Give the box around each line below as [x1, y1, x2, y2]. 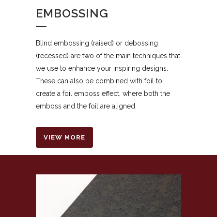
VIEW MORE [44, 133, 85, 141]
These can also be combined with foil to [36, 77, 162, 85]
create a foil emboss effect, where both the [36, 89, 170, 97]
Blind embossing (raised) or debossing [36, 39, 158, 47]
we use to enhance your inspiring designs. [36, 64, 168, 72]
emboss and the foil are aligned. [36, 102, 137, 110]
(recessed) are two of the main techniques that [36, 51, 180, 60]
